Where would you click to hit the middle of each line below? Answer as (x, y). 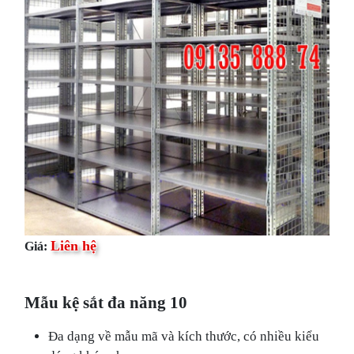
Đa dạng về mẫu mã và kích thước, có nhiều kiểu (184, 335)
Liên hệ (74, 245)
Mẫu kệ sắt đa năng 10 (106, 302)
